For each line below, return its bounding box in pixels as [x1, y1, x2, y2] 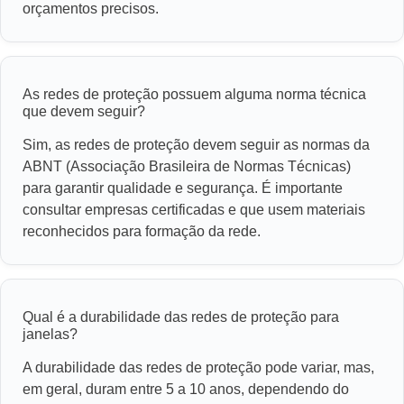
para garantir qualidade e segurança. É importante [23, 179, 343, 196]
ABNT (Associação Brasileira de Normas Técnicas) [23, 158, 351, 174]
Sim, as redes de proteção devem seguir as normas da [23, 136, 370, 152]
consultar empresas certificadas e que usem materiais [23, 201, 365, 217]
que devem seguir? [23, 103, 145, 119]
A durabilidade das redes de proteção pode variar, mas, [23, 359, 374, 375]
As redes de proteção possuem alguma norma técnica [23, 86, 366, 102]
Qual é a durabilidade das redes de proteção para [23, 308, 339, 325]
